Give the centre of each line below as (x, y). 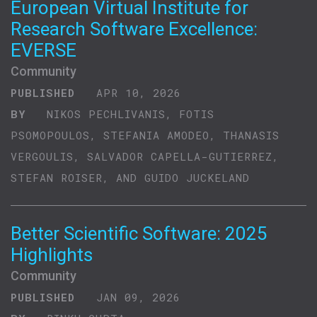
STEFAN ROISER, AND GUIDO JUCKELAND (130, 178)
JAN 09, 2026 (135, 297)
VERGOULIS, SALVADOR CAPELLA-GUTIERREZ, (145, 156)
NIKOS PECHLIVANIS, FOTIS (131, 114)
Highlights (52, 255)
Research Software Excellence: (134, 29)
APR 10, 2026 (135, 93)
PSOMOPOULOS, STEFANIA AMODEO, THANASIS (145, 135)
